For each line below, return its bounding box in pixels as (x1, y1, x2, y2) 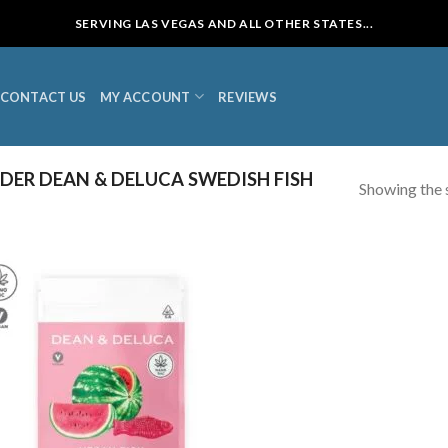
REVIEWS (218, 88, 277, 105)
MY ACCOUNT (100, 88, 191, 105)
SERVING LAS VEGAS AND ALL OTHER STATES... (74, 16, 374, 31)
